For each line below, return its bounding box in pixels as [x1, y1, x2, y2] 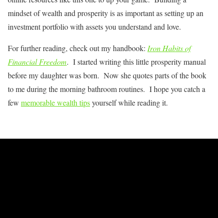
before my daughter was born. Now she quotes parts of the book [8, 70, 206, 81]
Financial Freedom [8, 56, 67, 67]
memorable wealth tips [21, 97, 90, 108]
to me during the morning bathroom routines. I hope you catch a [8, 84, 205, 94]
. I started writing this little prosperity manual [67, 56, 206, 67]
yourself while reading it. [90, 97, 168, 108]
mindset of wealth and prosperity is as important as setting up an [8, 8, 203, 18]
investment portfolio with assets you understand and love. [8, 21, 181, 32]
